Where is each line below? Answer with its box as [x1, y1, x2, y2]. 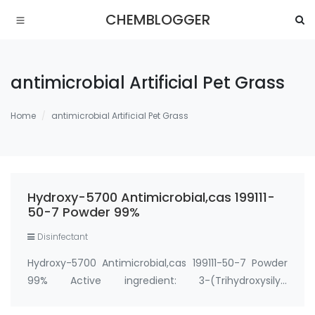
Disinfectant [37, 231, 88, 243]
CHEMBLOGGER [105, 10, 210, 30]
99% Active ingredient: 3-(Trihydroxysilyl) [27, 274, 288, 288]
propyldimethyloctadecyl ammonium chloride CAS [27, 291, 288, 305]
